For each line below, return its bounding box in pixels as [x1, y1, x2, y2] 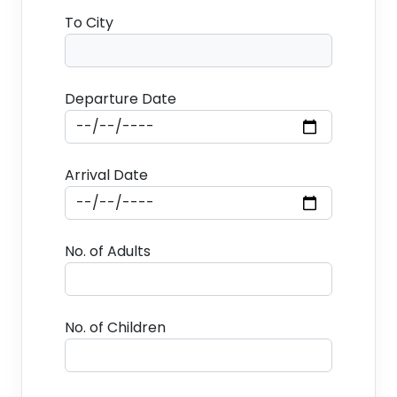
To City [65, 12, 113, 33]
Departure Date [65, 89, 176, 109]
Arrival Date [65, 165, 148, 185]
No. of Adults [65, 241, 151, 261]
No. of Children [65, 317, 166, 338]
